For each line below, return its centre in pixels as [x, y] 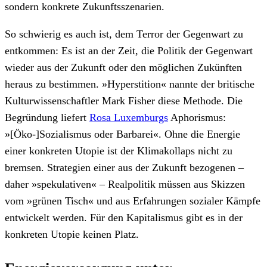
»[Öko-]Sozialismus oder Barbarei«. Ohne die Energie [122, 134]
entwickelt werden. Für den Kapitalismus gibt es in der [124, 217]
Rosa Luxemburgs [129, 117]
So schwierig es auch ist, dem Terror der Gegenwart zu [124, 34]
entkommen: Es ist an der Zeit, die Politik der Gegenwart [129, 50]
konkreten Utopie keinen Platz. [72, 234]
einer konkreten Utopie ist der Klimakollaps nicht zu [119, 150]
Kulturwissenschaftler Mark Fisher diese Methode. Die [124, 100]
